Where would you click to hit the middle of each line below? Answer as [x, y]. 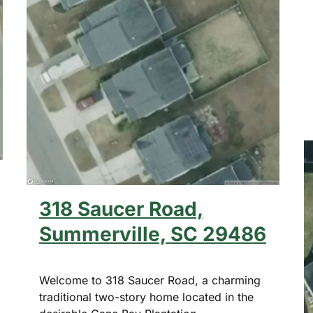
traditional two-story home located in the [146, 297]
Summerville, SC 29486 [153, 234]
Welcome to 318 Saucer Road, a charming [150, 281]
